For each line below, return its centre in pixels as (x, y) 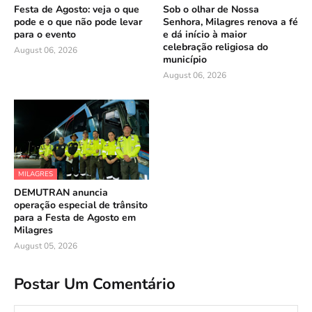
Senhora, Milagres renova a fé (231, 22)
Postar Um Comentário (95, 284)
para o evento (45, 34)
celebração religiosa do (216, 47)
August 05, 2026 (46, 246)
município (185, 60)
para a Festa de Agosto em (75, 218)
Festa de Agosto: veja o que (77, 9)
